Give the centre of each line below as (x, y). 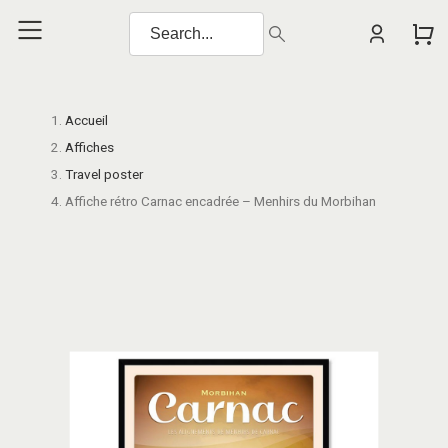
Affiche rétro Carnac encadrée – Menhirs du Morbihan (220, 201)
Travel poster (103, 174)
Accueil (86, 120)
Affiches (89, 147)
